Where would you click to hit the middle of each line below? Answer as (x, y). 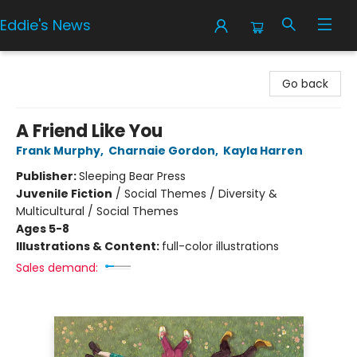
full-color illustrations (220, 246)
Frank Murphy (58, 151)
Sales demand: (57, 268)
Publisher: (47, 176)
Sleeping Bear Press (132, 176)
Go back (305, 84)
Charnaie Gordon (162, 151)
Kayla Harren (263, 151)
